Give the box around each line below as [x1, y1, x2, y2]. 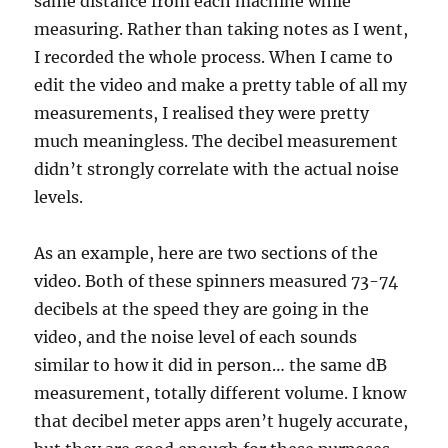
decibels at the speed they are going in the [34, 298, 370, 319]
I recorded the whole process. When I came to [34, 46, 394, 67]
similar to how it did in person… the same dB [34, 354, 388, 375]
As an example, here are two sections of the [34, 242, 379, 263]
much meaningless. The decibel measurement [34, 130, 399, 151]
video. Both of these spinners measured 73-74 [34, 270, 399, 291]
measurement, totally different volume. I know [34, 382, 407, 403]
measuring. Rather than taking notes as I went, [34, 18, 409, 39]
